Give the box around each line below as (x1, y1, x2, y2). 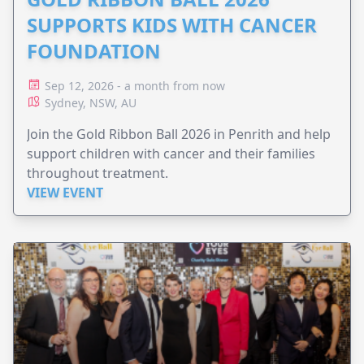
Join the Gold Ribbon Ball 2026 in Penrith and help (27, 125, 331, 144)
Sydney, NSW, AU (45, 95, 136, 111)
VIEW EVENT (27, 184, 103, 202)
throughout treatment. (27, 164, 168, 183)
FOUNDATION (27, 37, 161, 65)
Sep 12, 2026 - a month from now (45, 78, 225, 94)
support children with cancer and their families (27, 145, 315, 163)
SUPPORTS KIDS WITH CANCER (27, 11, 317, 39)
